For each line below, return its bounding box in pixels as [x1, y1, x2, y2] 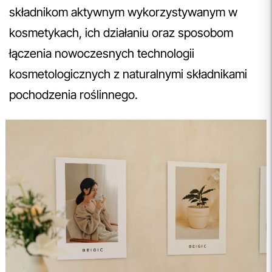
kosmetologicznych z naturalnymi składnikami [9, 66, 247, 81]
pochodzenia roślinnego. [9, 87, 141, 102]
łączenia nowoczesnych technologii [9, 46, 194, 61]
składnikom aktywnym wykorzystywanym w [9, 4, 237, 19]
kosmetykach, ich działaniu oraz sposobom [9, 25, 233, 40]
